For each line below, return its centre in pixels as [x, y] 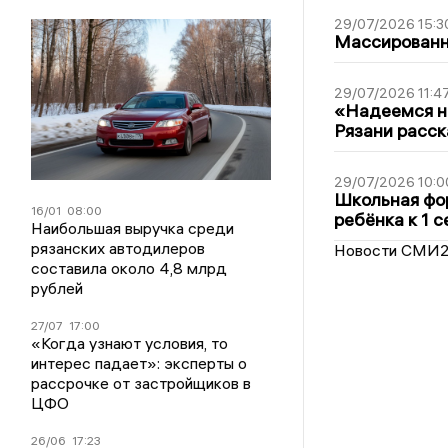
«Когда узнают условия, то [130, 342]
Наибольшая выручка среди [133, 227]
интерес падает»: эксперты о [139, 362]
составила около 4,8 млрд [129, 267]
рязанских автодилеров [118, 247]
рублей [57, 287]
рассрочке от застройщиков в [141, 382]
